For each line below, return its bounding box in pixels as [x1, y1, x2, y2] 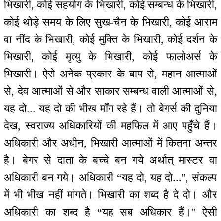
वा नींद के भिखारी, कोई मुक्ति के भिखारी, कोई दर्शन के [4, 33, 217, 46]
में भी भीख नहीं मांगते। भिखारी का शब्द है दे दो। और [4, 188, 217, 201]
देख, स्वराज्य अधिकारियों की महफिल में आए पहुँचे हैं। [4, 119, 217, 132]
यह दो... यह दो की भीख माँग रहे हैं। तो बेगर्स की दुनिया [4, 102, 217, 115]
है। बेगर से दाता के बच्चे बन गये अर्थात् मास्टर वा [4, 154, 217, 167]
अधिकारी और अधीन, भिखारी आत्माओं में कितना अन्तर [4, 137, 217, 149]
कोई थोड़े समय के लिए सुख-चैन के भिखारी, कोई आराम [4, 16, 217, 29]
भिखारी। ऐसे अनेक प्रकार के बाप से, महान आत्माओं [4, 68, 217, 80]
